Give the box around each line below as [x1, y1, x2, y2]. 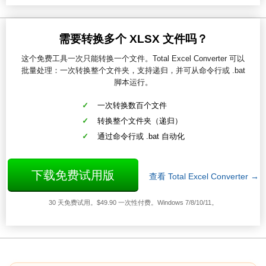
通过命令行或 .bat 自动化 [97, 132, 185, 141]
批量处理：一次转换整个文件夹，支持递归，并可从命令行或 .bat [21, 66, 245, 75]
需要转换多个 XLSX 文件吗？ [58, 33, 208, 46]
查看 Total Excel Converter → [148, 172, 259, 182]
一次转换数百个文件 [97, 101, 167, 110]
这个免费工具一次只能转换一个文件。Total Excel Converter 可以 [21, 54, 245, 64]
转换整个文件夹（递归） [97, 116, 182, 126]
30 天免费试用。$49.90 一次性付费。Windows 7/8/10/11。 [48, 199, 218, 207]
